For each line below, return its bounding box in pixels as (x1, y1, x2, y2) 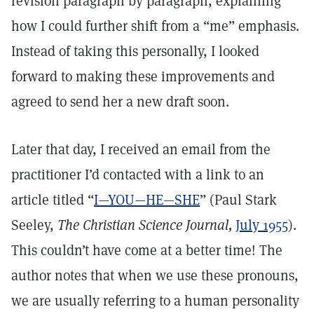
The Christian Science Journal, (57, 216, 232, 234)
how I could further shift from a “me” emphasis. (11, 17, 299, 35)
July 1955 (235, 216, 288, 234)
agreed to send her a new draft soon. (11, 93, 229, 111)
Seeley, (11, 216, 57, 234)
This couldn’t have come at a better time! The (11, 241, 282, 259)
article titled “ (11, 191, 94, 209)
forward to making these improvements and (11, 67, 275, 86)
